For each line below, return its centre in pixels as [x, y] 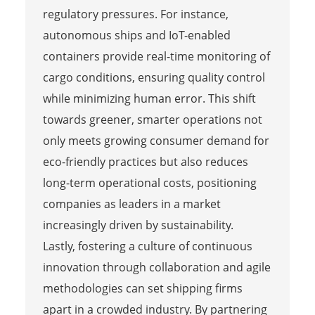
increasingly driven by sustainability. [138, 225]
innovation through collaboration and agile [156, 267]
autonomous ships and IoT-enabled [136, 35]
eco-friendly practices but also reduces [145, 161]
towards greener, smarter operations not [152, 119]
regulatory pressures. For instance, [135, 14]
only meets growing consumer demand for [156, 140]
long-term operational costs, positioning [149, 182]
